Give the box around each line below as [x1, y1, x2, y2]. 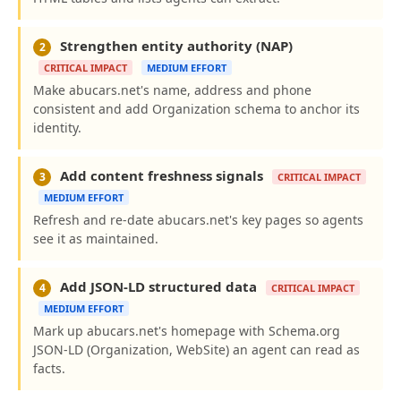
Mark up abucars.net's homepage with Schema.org [33, 322, 340, 339]
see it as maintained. [33, 230, 158, 247]
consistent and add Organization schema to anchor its [33, 100, 360, 117]
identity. [33, 119, 81, 136]
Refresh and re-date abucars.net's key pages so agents [33, 211, 363, 228]
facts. [33, 360, 65, 377]
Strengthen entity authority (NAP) [56, 37, 293, 55]
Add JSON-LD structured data [56, 277, 260, 295]
